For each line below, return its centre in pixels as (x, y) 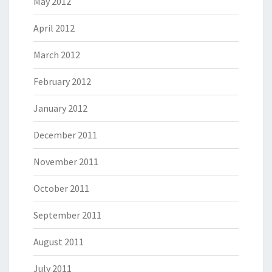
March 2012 (57, 55)
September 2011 (67, 215)
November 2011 (66, 162)
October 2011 (61, 189)
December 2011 (65, 135)
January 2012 (60, 108)
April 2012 (54, 28)
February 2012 (62, 82)
